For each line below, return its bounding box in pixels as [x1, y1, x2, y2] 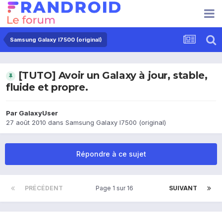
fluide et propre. [6, 81, 88, 94]
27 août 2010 [6, 118, 46, 127]
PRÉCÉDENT [25, 184, 63, 192]
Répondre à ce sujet [76, 150, 146, 159]
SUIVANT [169, 184, 197, 192]
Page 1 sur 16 [96, 184, 136, 192]
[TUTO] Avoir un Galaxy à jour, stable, [18, 69, 208, 82]
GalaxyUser [19, 109, 58, 117]
